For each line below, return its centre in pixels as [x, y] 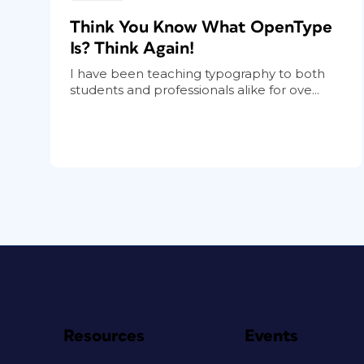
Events [272, 336]
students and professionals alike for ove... [195, 90]
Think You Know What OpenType [201, 28]
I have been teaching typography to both [197, 74]
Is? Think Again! [132, 49]
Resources [104, 336]
